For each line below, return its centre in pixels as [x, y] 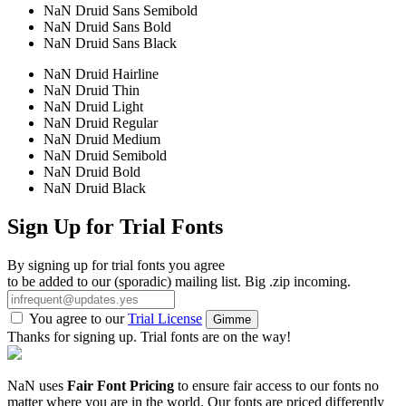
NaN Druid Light [93, 107]
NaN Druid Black [95, 188]
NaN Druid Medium [102, 140]
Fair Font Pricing [121, 386]
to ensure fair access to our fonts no [276, 386]
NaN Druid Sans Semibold [121, 11]
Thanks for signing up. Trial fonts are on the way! [149, 337]
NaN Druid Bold [92, 172]
